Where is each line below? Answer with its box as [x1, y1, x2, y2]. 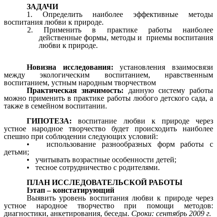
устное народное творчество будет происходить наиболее [4, 124, 213, 133]
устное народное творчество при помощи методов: [4, 201, 213, 210]
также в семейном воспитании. [4, 102, 107, 110]
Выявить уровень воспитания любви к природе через [27, 193, 213, 202]
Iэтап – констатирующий [27, 186, 115, 194]
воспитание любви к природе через [78, 116, 214, 125]
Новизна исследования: [27, 63, 113, 72]
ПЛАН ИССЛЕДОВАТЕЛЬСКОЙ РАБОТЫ [27, 178, 183, 186]
